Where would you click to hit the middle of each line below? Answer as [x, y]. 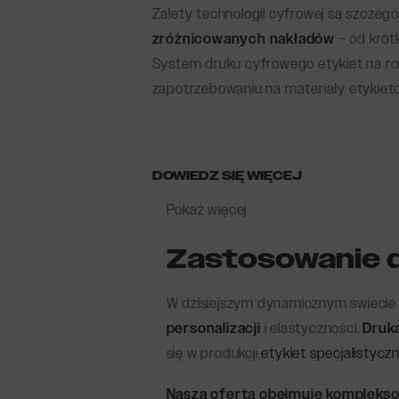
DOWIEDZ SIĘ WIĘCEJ [227, 176]
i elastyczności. [312, 329]
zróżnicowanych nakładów [243, 40]
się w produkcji [214, 354]
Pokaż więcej [207, 211]
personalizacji [213, 329]
